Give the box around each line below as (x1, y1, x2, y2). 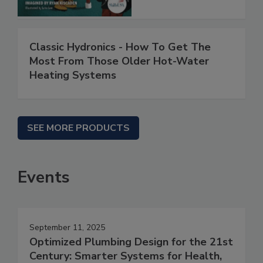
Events (18, 166, 70, 189)
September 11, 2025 (29, 222, 105, 234)
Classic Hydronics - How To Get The (29, 40, 211, 55)
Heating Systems (29, 68, 116, 83)
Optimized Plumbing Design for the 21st (29, 235, 233, 249)
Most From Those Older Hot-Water (29, 54, 209, 69)
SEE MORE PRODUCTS (27, 122, 130, 135)
